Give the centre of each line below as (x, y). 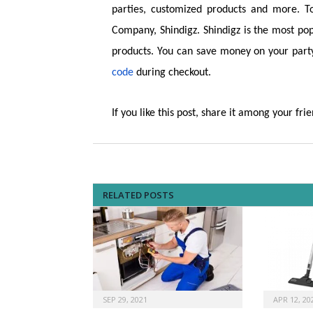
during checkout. (173, 73)
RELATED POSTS (138, 195)
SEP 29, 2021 (125, 300)
